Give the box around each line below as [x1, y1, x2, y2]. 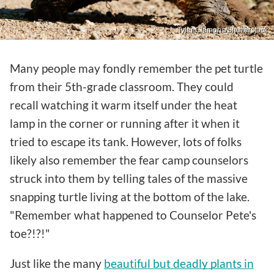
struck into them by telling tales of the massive [10, 171, 248, 185]
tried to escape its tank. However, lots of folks [10, 134, 242, 149]
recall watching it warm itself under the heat [10, 97, 237, 112]
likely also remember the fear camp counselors [10, 152, 248, 167]
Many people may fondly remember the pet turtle [10, 61, 263, 75]
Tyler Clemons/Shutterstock [177, 25, 268, 34]
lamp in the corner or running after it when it [10, 116, 240, 130]
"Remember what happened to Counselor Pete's [10, 207, 256, 222]
